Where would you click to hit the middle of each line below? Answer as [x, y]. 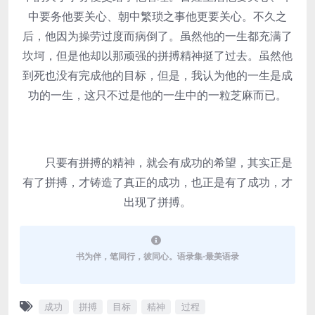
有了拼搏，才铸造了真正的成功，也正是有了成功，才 [157, 182]
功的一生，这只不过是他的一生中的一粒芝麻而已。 [157, 95]
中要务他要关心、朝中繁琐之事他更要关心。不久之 [157, 16]
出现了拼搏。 [157, 202]
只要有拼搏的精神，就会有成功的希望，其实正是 [157, 162]
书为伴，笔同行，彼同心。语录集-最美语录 [157, 256]
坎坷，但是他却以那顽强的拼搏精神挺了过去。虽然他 [157, 56]
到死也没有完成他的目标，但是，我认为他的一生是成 [157, 75]
